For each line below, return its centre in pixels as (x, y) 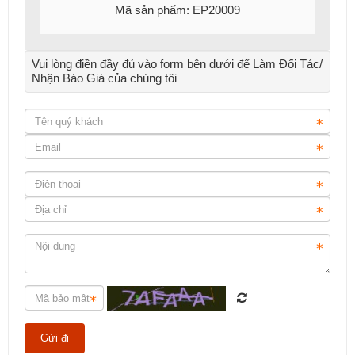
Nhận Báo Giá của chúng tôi (104, 78)
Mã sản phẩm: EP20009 (177, 10)
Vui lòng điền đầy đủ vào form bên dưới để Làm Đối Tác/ (177, 64)
